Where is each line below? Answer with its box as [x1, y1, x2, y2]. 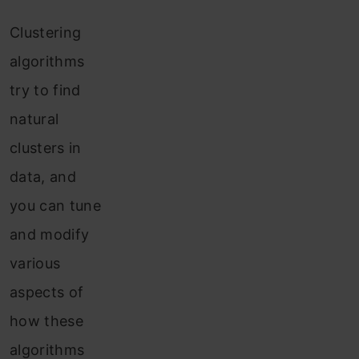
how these [10, 313, 83, 329]
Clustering [10, 24, 82, 41]
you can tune [10, 197, 101, 214]
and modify [10, 226, 90, 243]
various [10, 255, 61, 272]
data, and [10, 168, 76, 185]
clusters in [10, 139, 82, 156]
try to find [10, 82, 81, 99]
